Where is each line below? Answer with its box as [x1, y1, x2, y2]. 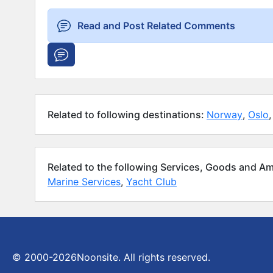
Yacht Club [126, 175, 177, 188]
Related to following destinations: [48, 108, 207, 121]
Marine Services [48, 175, 121, 188]
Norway [207, 108, 243, 121]
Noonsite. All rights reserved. [77, 250, 210, 263]
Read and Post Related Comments [77, 19, 235, 32]
